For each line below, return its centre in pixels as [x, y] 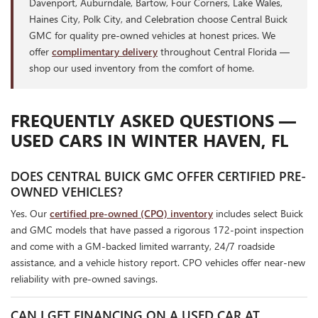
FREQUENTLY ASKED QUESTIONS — [153, 120]
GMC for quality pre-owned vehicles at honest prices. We [152, 35]
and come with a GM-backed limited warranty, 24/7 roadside [143, 246]
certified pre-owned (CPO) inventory [131, 214]
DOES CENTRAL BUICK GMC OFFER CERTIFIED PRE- [158, 176]
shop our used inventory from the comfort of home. [142, 68]
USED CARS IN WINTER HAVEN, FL [149, 140]
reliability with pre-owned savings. [84, 279]
